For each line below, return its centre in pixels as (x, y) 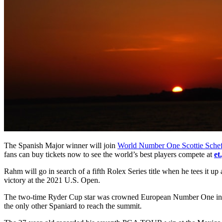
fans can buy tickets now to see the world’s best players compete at (109, 154)
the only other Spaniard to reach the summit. (73, 206)
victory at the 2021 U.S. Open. (52, 180)
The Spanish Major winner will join (61, 145)
